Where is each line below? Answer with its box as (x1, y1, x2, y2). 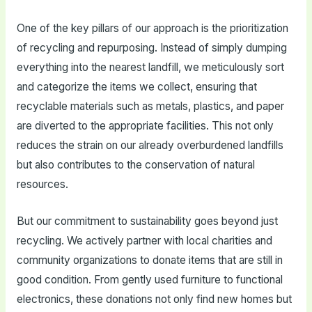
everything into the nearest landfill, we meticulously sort (16, 61, 284, 75)
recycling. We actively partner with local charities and (16, 234, 272, 248)
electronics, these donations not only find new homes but (16, 292, 292, 306)
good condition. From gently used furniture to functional (16, 273, 283, 287)
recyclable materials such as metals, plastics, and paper (16, 100, 284, 114)
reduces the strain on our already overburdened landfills (16, 139, 283, 153)
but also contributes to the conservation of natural (16, 158, 255, 172)
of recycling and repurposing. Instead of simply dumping (16, 41, 287, 55)
